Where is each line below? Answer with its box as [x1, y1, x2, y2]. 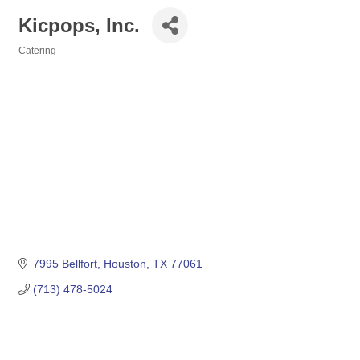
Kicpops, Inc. [18, 14, 140, 36]
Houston [103, 257, 146, 271]
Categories [18, 56, 68, 67]
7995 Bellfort [32, 257, 97, 271]
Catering [18, 45, 56, 56]
